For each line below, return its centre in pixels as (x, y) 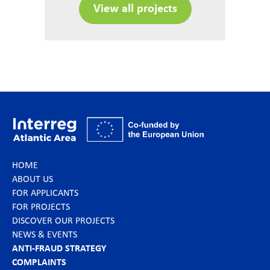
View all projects (135, 9)
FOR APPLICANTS (45, 194)
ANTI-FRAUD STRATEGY (59, 249)
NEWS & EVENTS (45, 235)
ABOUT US (33, 180)
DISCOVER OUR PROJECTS (63, 221)
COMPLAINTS (39, 263)
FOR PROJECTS (41, 208)
